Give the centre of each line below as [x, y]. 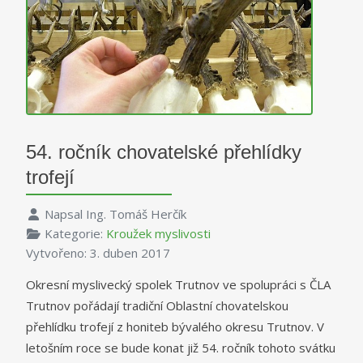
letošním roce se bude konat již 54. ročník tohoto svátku [181, 348]
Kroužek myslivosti [158, 234]
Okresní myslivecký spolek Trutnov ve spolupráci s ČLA [178, 285]
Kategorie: [75, 234]
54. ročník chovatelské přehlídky [164, 152]
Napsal [65, 214]
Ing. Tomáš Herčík [136, 214]
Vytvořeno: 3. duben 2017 [98, 253]
